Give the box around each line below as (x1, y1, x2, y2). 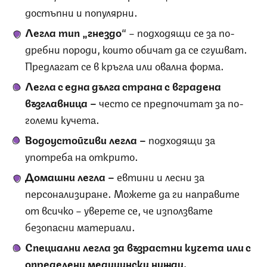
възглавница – (25, 94, 99, 110)
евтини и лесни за (117, 167, 204, 184)
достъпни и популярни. (25, 3, 138, 19)
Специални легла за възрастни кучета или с (25, 238, 251, 254)
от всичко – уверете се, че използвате (25, 201, 213, 217)
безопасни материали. (25, 218, 135, 234)
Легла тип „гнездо (25, 23, 122, 39)
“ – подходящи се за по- (122, 23, 235, 39)
